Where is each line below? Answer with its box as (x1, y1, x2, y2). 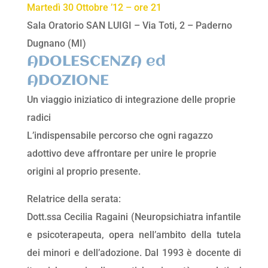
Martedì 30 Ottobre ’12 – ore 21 (26, 2, 162, 14)
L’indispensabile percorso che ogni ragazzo (26, 130, 213, 142)
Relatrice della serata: (26, 193, 121, 205)
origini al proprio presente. (26, 166, 141, 178)
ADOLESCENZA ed (26, 54, 166, 70)
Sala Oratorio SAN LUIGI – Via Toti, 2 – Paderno (26, 20, 232, 32)
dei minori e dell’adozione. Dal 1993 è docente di (26, 247, 242, 259)
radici (26, 112, 51, 124)
